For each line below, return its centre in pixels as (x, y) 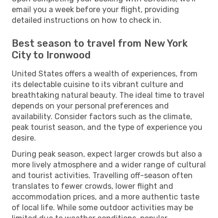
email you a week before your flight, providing (95, 9)
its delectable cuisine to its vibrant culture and (98, 84)
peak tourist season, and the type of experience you (107, 127)
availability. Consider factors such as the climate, (102, 116)
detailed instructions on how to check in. (87, 20)
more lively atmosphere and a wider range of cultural (109, 164)
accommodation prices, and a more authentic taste (106, 197)
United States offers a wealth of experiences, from (105, 73)
